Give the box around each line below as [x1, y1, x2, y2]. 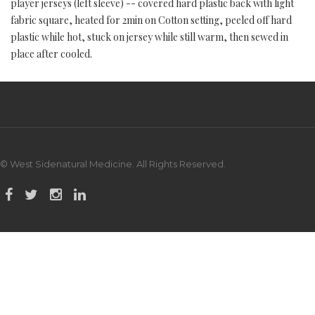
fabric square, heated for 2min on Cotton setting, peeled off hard [11, 13, 292, 27]
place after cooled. [11, 47, 92, 60]
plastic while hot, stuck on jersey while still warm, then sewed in [11, 30, 288, 44]
